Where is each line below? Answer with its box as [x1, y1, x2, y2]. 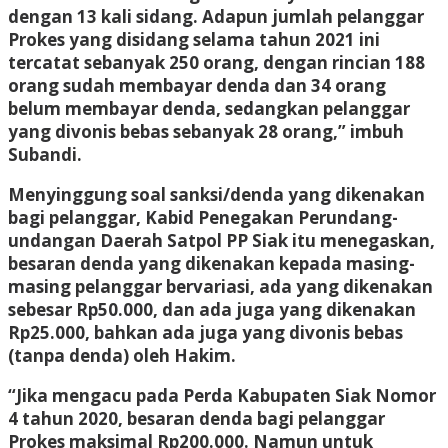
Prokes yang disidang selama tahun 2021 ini [8, 27, 380, 51]
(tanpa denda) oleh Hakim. [8, 343, 236, 367]
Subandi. [8, 142, 82, 166]
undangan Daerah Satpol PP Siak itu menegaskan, [8, 228, 435, 252]
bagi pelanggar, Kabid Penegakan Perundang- [8, 205, 398, 229]
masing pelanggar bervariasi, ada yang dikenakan [8, 274, 433, 298]
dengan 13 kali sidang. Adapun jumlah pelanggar [8, 4, 424, 28]
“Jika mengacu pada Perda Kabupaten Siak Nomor [8, 383, 436, 407]
